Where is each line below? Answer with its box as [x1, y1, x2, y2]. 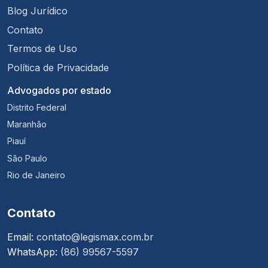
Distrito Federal [7, 102, 66, 112]
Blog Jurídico [7, 5, 68, 17]
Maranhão [7, 118, 47, 129]
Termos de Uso [7, 42, 77, 55]
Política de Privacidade [7, 61, 109, 74]
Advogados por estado [7, 84, 111, 96]
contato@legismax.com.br [36, 231, 154, 243]
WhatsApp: [7, 246, 60, 258]
